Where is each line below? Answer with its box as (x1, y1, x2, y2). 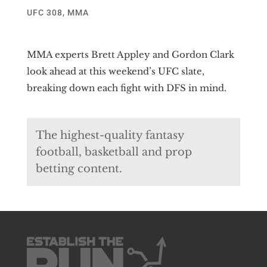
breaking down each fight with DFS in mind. (26, 82, 226, 94)
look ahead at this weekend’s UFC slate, (26, 65, 204, 77)
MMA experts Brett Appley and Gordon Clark (26, 48, 234, 60)
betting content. (35, 162, 122, 175)
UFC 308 (26, 7, 63, 17)
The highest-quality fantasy (35, 128, 185, 142)
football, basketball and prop (35, 145, 192, 159)
